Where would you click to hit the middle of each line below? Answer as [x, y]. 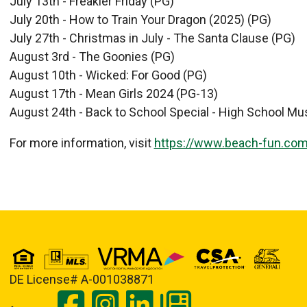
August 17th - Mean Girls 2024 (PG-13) [113, 94]
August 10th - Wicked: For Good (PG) [108, 75]
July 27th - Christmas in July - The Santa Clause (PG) [152, 38]
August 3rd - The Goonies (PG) [92, 57]
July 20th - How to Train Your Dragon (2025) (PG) [140, 20]
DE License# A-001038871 [82, 280]
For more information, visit [82, 143]
